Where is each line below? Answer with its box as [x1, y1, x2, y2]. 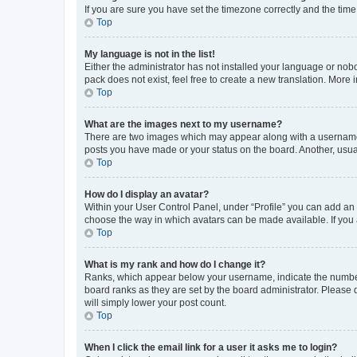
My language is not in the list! [84, 49, 215, 60]
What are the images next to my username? [84, 119, 282, 130]
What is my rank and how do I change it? [84, 259, 265, 270]
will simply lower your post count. [84, 297, 226, 308]
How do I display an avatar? [84, 189, 209, 200]
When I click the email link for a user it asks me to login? [84, 342, 337, 353]
